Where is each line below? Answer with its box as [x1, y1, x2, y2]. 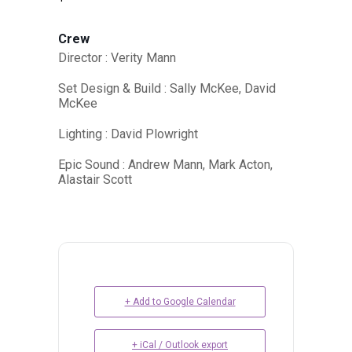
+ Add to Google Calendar [124, 296, 236, 308]
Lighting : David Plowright [58, 126, 198, 142]
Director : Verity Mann [58, 50, 176, 66]
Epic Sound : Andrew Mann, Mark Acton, [58, 157, 273, 173]
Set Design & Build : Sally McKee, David [58, 81, 276, 97]
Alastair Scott [58, 172, 132, 188]
